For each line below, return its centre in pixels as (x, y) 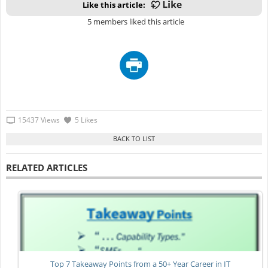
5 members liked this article (134, 21)
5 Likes (86, 120)
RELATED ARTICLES (46, 167)
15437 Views (39, 120)
